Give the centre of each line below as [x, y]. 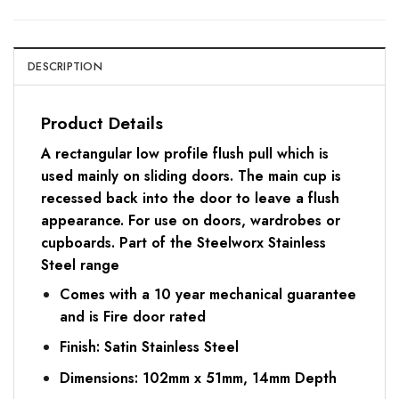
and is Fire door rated [132, 316]
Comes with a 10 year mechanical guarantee [208, 294]
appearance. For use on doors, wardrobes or [191, 220]
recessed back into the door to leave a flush [190, 198]
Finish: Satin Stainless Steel [149, 347]
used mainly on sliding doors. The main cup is [191, 175]
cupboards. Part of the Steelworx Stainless [183, 242]
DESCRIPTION [65, 67]
